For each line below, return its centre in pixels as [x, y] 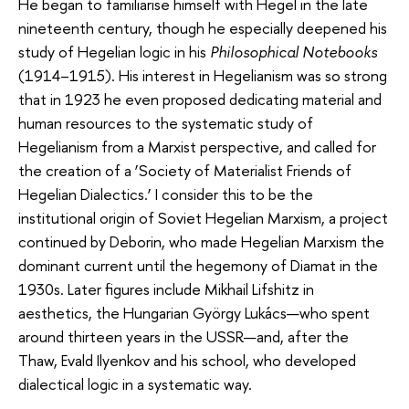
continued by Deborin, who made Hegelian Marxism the [201, 242]
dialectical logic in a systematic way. [135, 384]
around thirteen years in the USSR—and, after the [184, 337]
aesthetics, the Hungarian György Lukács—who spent [194, 313]
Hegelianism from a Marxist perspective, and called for [197, 147]
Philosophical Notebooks [294, 52]
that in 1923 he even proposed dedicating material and [200, 100]
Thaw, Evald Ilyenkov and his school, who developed [187, 361]
